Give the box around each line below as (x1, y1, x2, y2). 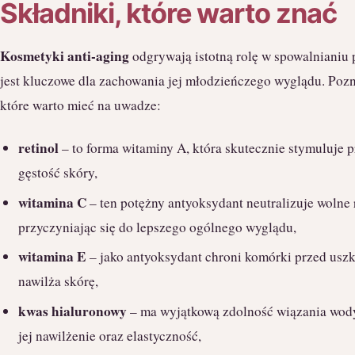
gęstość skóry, (18, 163, 98, 182)
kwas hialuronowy (18, 301, 128, 322)
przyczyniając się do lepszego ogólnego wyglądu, (18, 217, 297, 236)
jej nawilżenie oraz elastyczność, (18, 326, 202, 345)
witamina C (18, 192, 87, 212)
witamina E (18, 246, 87, 267)
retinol (18, 138, 59, 158)
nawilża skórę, (18, 272, 99, 291)
